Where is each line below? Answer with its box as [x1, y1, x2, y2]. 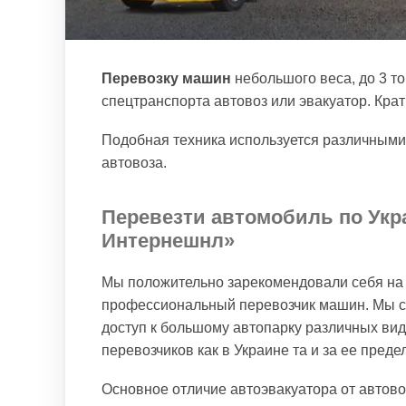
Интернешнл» [101, 229, 235, 252]
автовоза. [101, 155, 167, 170]
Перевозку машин [101, 71, 231, 86]
